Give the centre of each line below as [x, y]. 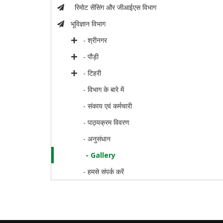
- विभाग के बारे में [104, 90]
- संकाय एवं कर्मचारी [108, 106]
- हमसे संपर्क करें [104, 172]
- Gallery [101, 155]
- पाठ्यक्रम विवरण [107, 122]
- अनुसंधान [97, 139]
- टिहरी [92, 73]
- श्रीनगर [95, 40]
